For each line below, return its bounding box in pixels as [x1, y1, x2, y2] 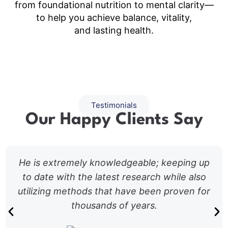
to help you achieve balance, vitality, [36, 12, 192, 23]
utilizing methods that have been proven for [18, 185, 210, 196]
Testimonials [91, 100, 137, 110]
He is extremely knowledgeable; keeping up [18, 157, 210, 168]
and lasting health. [74, 25, 154, 36]
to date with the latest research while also [22, 171, 206, 182]
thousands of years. [71, 199, 157, 211]
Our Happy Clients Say [25, 111, 203, 128]
